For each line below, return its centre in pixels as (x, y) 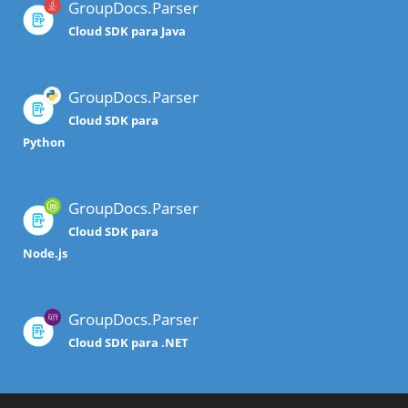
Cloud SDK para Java (127, 31)
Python (44, 143)
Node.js (45, 254)
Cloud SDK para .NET (128, 343)
